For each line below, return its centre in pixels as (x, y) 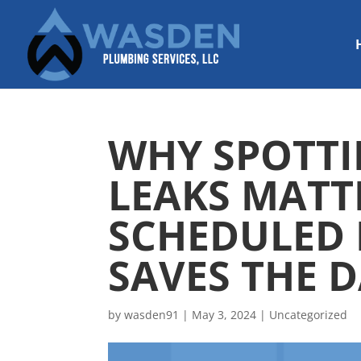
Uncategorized (309, 315)
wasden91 (152, 315)
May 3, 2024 (224, 315)
